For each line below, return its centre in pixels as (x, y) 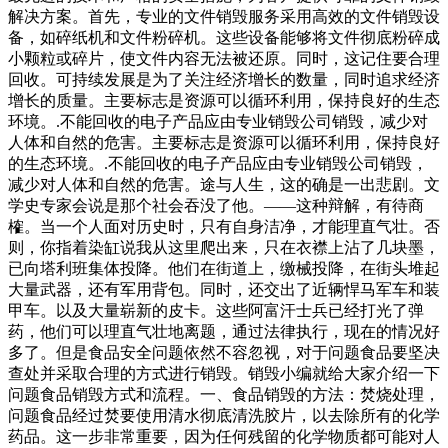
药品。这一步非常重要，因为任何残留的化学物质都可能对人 (224, 437)
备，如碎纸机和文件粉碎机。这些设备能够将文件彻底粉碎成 (224, 38)
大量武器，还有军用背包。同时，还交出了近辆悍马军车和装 (224, 290)
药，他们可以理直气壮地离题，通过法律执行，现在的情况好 (224, 332)
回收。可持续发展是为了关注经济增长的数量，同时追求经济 (224, 80)
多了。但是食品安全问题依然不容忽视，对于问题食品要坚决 (224, 353)
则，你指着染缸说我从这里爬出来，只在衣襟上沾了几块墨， (224, 248)
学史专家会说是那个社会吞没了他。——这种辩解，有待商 (216, 206)
